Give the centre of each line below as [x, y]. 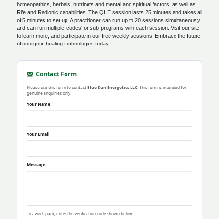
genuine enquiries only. [49, 93]
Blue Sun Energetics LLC [112, 87]
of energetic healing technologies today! [63, 44]
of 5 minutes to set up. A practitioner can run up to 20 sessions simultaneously [109, 20]
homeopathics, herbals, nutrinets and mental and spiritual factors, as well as [106, 4]
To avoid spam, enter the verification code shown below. [80, 213]
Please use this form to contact [57, 87]
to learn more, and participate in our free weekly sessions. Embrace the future [109, 36]
